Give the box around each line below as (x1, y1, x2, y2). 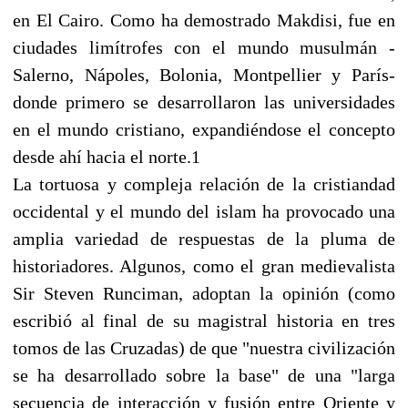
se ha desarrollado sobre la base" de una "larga (13, 364, 395, 385)
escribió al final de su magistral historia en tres (13, 310, 395, 331)
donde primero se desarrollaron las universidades (13, 91, 395, 112)
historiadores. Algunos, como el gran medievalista (13, 255, 395, 276)
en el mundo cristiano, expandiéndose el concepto (13, 118, 395, 139)
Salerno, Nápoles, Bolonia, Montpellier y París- (13, 64, 395, 85)
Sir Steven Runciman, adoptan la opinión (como (13, 282, 395, 303)
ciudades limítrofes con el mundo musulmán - (13, 36, 395, 57)
